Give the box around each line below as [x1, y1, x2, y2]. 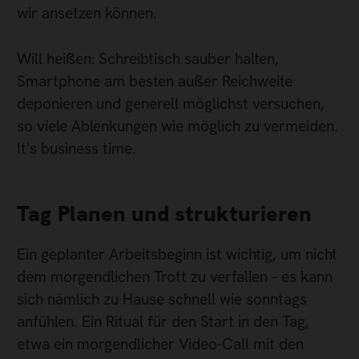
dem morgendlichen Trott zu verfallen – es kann [17, 267, 333, 288]
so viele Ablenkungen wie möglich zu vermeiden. [17, 115, 338, 136]
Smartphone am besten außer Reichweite [17, 71, 292, 91]
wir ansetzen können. [17, 3, 157, 24]
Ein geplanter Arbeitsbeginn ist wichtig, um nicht [17, 244, 337, 265]
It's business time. [17, 138, 136, 159]
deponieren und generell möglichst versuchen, [17, 93, 325, 114]
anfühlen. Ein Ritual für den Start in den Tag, [17, 312, 309, 333]
